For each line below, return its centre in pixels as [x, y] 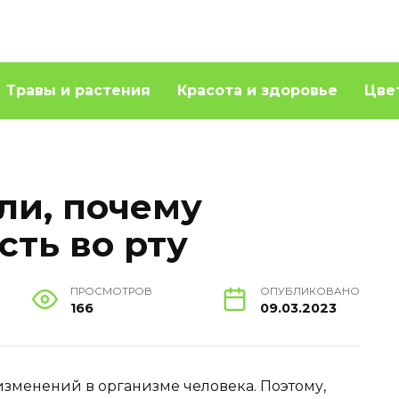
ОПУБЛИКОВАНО [309, 292]
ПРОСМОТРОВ [111, 292]
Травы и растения [78, 90]
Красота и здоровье [257, 90]
